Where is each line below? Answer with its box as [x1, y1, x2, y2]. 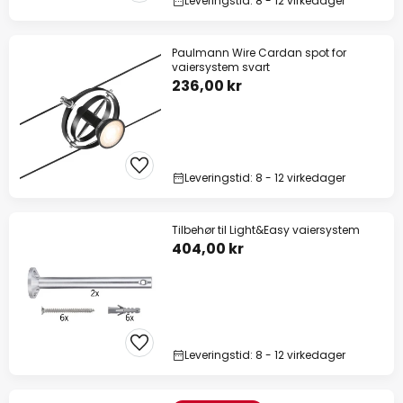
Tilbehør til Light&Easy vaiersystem [172, 222, 360, 238]
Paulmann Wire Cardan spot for [172, 45, 346, 61]
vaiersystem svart [172, 59, 270, 76]
